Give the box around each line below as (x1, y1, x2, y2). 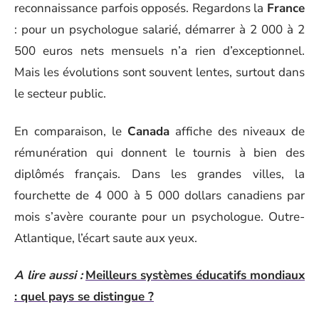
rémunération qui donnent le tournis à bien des (14, 144, 305, 161)
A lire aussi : (14, 267, 83, 283)
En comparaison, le (14, 122, 127, 140)
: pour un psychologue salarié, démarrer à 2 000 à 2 (14, 21, 305, 38)
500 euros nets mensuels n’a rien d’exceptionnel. (14, 43, 305, 59)
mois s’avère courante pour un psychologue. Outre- (14, 208, 305, 225)
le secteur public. (14, 85, 106, 102)
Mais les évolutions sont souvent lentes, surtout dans (14, 64, 305, 80)
